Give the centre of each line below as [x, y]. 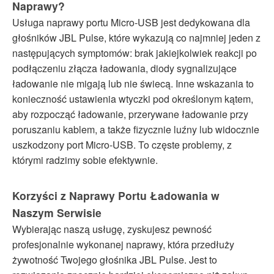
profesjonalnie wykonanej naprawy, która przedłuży [123, 244]
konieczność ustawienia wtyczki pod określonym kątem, [133, 98]
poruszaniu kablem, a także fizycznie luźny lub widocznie [136, 129]
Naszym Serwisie [57, 212]
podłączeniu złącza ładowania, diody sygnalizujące [124, 68]
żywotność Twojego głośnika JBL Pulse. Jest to [115, 259]
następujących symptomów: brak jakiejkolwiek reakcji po [135, 53]
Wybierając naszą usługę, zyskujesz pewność [112, 229]
